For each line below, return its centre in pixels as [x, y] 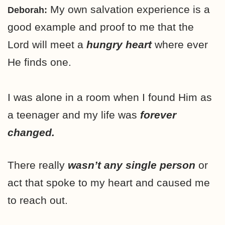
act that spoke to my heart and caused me [109, 182]
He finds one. [39, 62]
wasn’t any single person [132, 165]
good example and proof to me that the [101, 27]
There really [38, 165]
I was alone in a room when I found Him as [110, 97]
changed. [31, 132]
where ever [180, 44]
